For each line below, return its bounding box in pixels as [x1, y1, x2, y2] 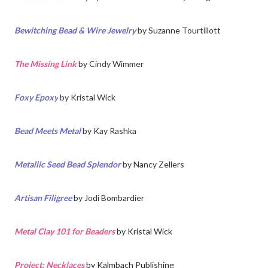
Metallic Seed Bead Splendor [14, 159, 121, 170]
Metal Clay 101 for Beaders [14, 226, 115, 237]
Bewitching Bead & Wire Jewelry [14, 25, 136, 36]
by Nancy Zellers [123, 159, 184, 170]
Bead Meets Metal [14, 126, 81, 136]
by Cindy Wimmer [77, 59, 144, 69]
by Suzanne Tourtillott [138, 25, 221, 36]
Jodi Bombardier [84, 193, 144, 203]
